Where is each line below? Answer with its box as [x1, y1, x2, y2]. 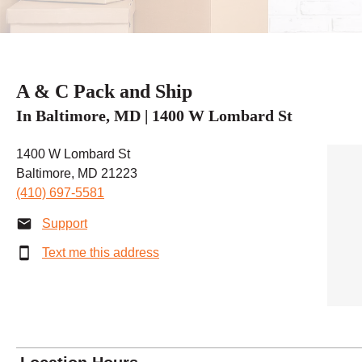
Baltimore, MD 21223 [16, 166, 137, 180]
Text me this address [42, 245, 159, 259]
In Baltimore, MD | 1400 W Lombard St [16, 106, 293, 124]
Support [42, 216, 87, 230]
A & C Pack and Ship [16, 80, 192, 102]
